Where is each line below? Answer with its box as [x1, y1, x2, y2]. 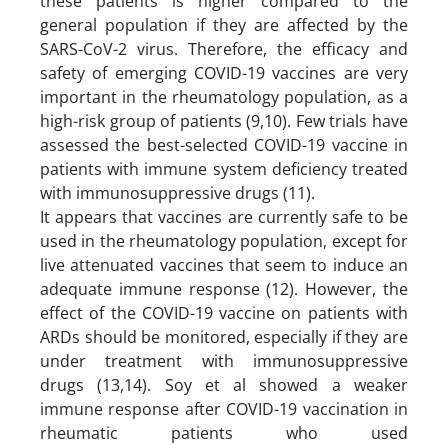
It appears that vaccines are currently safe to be [40, 205, 408, 228]
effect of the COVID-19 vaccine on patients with [40, 301, 408, 324]
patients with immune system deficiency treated [40, 157, 408, 180]
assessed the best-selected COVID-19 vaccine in [40, 133, 408, 156]
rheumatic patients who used [40, 421, 408, 444]
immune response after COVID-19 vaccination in [40, 397, 408, 420]
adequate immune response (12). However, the [40, 277, 408, 300]
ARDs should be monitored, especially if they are [40, 325, 408, 348]
